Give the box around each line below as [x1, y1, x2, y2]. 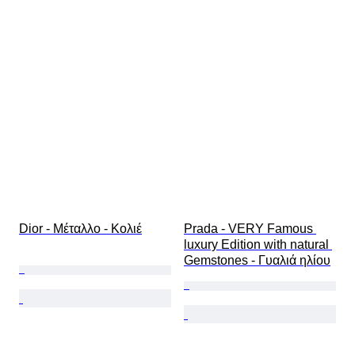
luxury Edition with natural [184, 238, 332, 252]
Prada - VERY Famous [184, 222, 316, 236]
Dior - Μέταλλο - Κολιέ [19, 222, 142, 236]
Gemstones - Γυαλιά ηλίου [184, 254, 330, 268]
